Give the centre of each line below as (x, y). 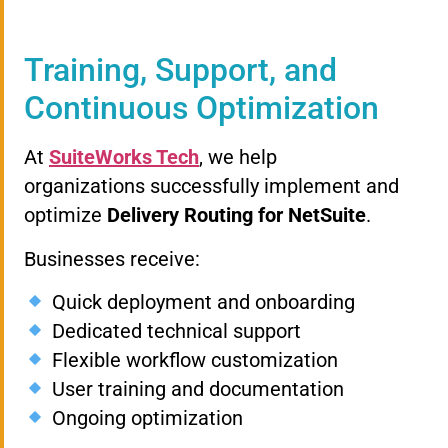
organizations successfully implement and (211, 186)
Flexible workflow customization (192, 359)
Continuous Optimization (201, 108)
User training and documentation (195, 388)
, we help (238, 157)
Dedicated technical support (173, 330)
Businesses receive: (112, 258)
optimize (65, 215)
